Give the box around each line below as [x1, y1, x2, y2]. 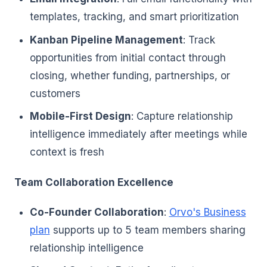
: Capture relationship [131, 110, 233, 123]
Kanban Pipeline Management [29, 33, 183, 46]
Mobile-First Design [29, 110, 131, 123]
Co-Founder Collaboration [29, 206, 164, 218]
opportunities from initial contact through [29, 51, 226, 64]
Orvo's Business [169, 206, 246, 218]
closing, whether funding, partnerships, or [29, 69, 230, 82]
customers [29, 87, 80, 100]
